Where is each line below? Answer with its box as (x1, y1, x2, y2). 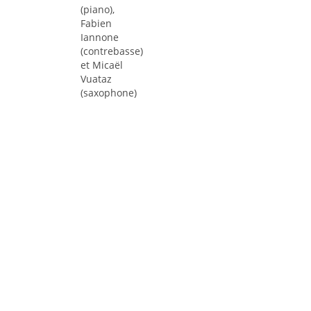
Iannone (81, 31, 119, 44)
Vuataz (81, 72, 112, 85)
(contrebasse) (81, 44, 143, 58)
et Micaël (81, 58, 123, 72)
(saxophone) (81, 86, 137, 99)
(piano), (81, 3, 115, 16)
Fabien (81, 17, 112, 30)
